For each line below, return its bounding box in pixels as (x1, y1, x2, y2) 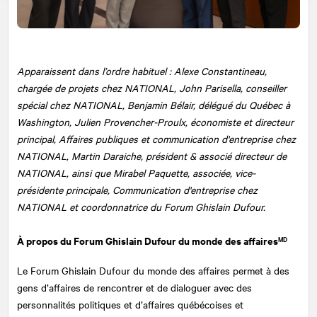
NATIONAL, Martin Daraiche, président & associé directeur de (17, 149, 287, 163)
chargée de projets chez (17, 81, 125, 96)
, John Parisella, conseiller (174, 81, 287, 96)
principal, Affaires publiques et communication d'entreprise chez (17, 132, 296, 146)
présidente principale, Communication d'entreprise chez (17, 183, 258, 197)
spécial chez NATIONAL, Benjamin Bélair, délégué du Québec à (17, 98, 290, 113)
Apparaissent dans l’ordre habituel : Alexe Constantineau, (17, 64, 267, 79)
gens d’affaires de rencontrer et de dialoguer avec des (17, 280, 252, 295)
